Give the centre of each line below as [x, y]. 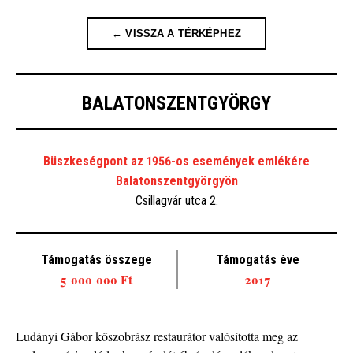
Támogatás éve [257, 260]
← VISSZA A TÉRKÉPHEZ [176, 33]
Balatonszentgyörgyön [176, 181]
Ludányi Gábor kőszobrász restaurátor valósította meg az [157, 336]
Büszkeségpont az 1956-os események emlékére [176, 161]
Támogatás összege [96, 260]
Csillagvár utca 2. [176, 201]
